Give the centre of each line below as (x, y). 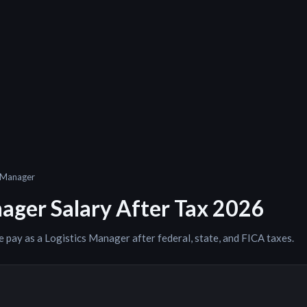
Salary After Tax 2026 (156, 208)
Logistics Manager (87, 238)
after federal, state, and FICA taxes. (212, 238)
